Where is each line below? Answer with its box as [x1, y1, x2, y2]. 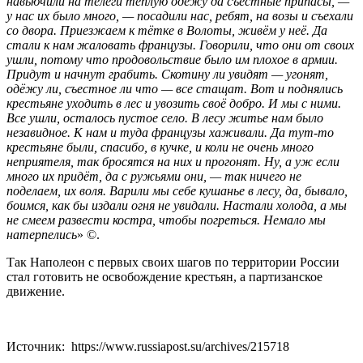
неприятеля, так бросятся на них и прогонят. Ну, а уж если [6, 155, 340, 169]
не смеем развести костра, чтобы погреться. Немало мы [6, 213, 326, 228]
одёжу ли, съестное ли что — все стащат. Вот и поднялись [6, 82, 343, 96]
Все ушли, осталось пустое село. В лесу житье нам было [6, 111, 323, 126]
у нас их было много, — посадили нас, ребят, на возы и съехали [6, 9, 353, 23]
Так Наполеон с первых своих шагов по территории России [6, 255, 340, 270]
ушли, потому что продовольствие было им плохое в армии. [6, 53, 338, 67]
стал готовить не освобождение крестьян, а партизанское [6, 270, 322, 284]
